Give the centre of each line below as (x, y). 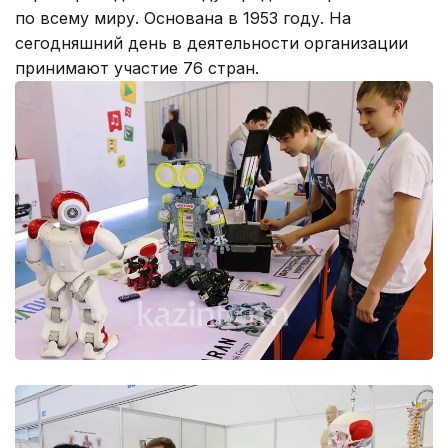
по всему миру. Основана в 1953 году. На (183, 18)
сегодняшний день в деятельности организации (211, 43)
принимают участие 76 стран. (137, 68)
